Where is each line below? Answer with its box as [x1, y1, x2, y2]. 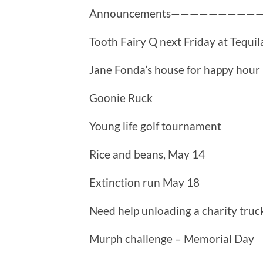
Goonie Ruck [89, 91, 153, 105]
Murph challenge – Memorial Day [89, 232, 254, 246]
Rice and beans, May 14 [89, 147, 205, 161]
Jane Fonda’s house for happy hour [89, 63, 260, 77]
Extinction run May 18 [89, 176, 200, 190]
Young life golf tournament [89, 119, 221, 133]
